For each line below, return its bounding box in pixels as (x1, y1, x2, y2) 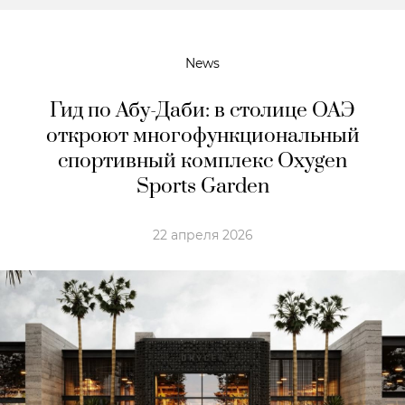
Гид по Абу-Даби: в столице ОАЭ (50, 97, 355, 124)
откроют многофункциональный (45, 122, 360, 149)
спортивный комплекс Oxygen (58, 147, 347, 174)
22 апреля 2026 (152, 226, 253, 243)
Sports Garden (136, 173, 269, 200)
